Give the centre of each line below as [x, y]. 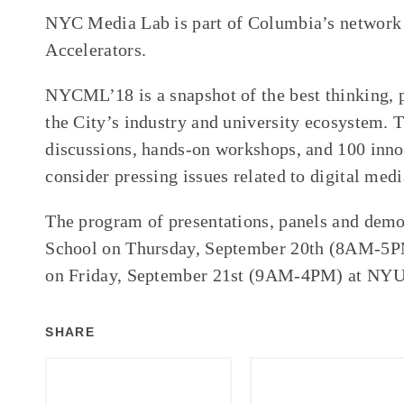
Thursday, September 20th [225, 248]
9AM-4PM [296, 275]
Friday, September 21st [156, 275]
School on [86, 248]
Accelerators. [96, 50]
